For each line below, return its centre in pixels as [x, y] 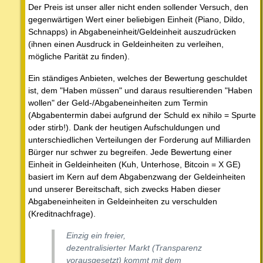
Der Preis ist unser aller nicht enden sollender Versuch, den [138, 7]
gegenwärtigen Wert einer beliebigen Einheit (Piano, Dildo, [136, 19]
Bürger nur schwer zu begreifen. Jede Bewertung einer [130, 152]
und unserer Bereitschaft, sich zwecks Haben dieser [124, 189]
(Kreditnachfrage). [62, 213]
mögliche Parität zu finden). [79, 56]
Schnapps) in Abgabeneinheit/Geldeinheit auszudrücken [132, 31]
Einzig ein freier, [96, 235]
